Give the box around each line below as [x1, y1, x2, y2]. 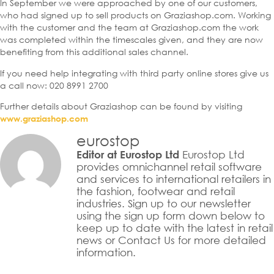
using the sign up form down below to [76, 209, 265, 222]
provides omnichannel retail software [76, 160, 262, 173]
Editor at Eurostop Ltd [76, 148, 179, 160]
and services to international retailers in [76, 172, 271, 185]
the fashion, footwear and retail [76, 184, 235, 198]
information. [76, 245, 136, 259]
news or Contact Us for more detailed [76, 233, 266, 246]
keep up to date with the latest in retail [76, 221, 273, 234]
